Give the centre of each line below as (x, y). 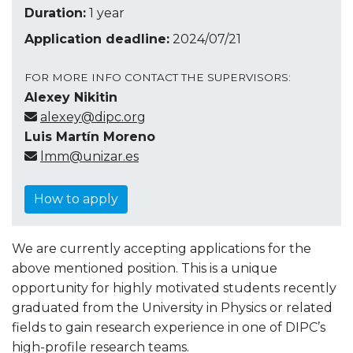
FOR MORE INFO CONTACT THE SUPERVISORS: (158, 77)
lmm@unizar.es (89, 156)
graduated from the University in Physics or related (172, 307)
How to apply (76, 199)
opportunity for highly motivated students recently (174, 288)
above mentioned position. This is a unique (145, 268)
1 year (107, 13)
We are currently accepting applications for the (162, 248)
